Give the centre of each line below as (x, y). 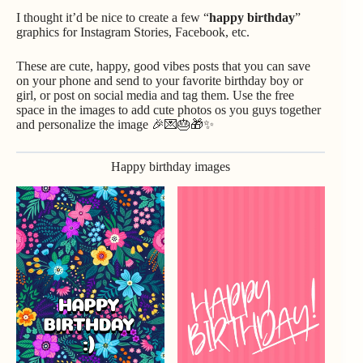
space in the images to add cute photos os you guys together (169, 110)
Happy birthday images (171, 167)
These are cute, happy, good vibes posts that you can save (163, 66)
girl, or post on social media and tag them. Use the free (155, 95)
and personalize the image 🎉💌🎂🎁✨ (115, 124)
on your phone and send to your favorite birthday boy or (160, 81)
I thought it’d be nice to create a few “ (113, 17)
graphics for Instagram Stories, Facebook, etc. (133, 32)
